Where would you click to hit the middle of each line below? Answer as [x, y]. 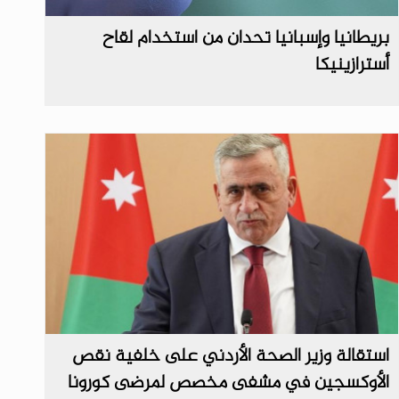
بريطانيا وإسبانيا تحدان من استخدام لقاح [246, 38]
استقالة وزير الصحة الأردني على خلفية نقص [231, 357]
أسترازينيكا [353, 65]
